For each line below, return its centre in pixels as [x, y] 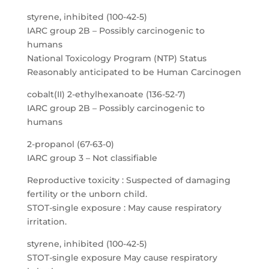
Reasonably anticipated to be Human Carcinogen [134, 72]
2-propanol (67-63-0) [70, 144]
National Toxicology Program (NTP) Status [116, 58]
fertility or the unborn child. [87, 194]
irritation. [47, 222]
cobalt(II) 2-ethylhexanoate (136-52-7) [106, 94]
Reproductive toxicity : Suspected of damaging [128, 180]
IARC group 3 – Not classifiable [92, 158]
